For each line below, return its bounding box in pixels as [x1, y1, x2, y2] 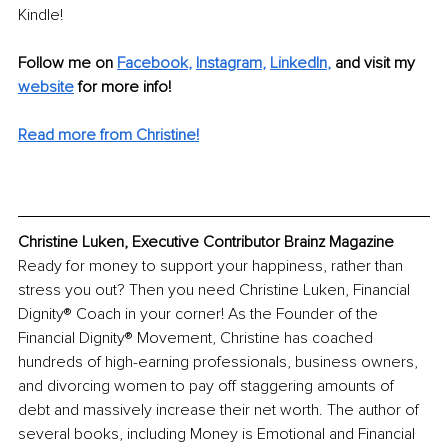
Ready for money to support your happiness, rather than [18, 255, 407, 276]
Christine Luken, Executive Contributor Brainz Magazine [18, 231, 394, 252]
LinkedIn [270, 52, 327, 73]
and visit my [335, 52, 419, 73]
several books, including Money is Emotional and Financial [18, 423, 419, 444]
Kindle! [18, 4, 63, 25]
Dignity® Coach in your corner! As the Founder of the [18, 303, 382, 324]
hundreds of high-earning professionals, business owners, [18, 351, 422, 372]
